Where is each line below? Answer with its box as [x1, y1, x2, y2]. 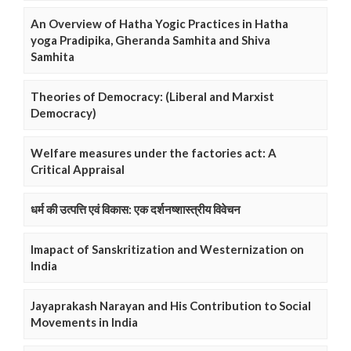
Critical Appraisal [31, 162, 125, 177]
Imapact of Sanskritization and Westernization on [31, 242, 304, 257]
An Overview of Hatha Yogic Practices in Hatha [31, 16, 288, 31]
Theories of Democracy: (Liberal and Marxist [31, 89, 274, 104]
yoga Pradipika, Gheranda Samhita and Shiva [31, 33, 270, 48]
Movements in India [31, 315, 138, 330]
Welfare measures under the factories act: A [31, 146, 277, 161]
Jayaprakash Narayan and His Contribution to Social [31, 299, 311, 313]
